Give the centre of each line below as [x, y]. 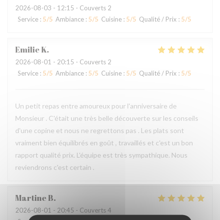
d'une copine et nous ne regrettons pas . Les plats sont [100, 130]
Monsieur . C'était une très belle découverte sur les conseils [107, 118]
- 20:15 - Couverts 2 [82, 62]
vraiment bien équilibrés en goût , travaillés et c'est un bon [104, 143]
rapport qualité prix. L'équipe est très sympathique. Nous [101, 155]
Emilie [27, 50]
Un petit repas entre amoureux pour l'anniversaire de [96, 106]
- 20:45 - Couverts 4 [82, 210]
